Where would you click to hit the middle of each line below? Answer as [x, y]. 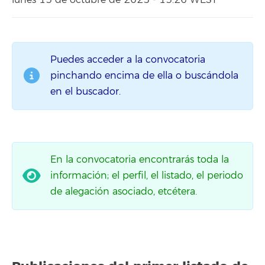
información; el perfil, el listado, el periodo [147, 175]
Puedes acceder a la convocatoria [128, 59]
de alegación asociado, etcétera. [124, 191]
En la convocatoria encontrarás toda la [140, 159]
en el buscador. [85, 91]
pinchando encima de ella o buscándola [144, 75]
